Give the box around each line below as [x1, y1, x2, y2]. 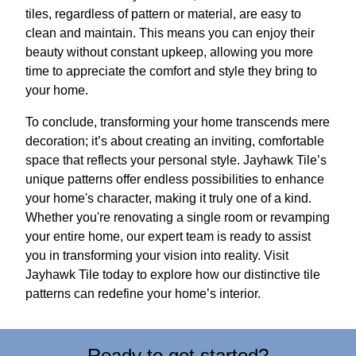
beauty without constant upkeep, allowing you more [25, 45, 313, 59]
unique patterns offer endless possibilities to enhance [25, 172, 324, 186]
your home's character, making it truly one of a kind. [25, 192, 311, 205]
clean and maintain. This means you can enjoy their [25, 26, 315, 40]
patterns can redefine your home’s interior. [25, 287, 261, 300]
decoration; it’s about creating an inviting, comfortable [25, 134, 324, 148]
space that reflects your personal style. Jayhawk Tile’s [25, 153, 327, 167]
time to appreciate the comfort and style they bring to [25, 64, 317, 78]
